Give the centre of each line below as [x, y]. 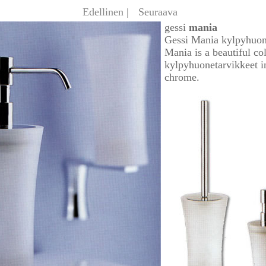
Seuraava [158, 12]
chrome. [182, 77]
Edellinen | [106, 12]
